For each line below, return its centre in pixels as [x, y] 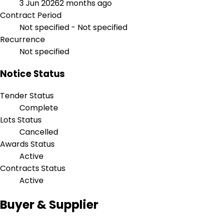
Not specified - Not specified [73, 27]
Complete [39, 108]
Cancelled [39, 132]
